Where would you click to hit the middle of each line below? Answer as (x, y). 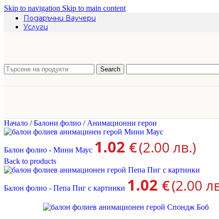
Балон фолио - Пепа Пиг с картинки (66, 188)
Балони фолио (58, 123)
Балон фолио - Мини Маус (49, 150)
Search (110, 69)
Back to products (30, 161)
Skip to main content (94, 8)
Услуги (36, 27)
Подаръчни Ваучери (60, 18)
